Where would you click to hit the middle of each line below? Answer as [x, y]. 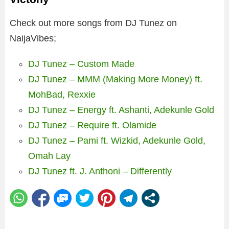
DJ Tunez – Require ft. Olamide [92, 125]
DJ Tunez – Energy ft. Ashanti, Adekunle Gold [121, 110]
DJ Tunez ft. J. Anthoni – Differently [100, 171]
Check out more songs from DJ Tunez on [93, 23]
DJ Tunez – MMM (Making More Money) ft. [115, 79]
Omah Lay [49, 156]
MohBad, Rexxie [62, 95]
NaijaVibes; [33, 38]
